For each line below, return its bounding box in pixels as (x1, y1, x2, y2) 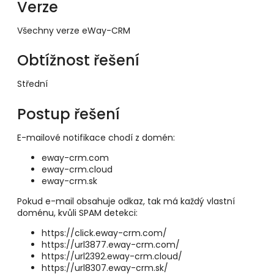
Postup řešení (17, 103, 120, 124)
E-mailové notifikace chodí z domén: (17, 131, 175, 144)
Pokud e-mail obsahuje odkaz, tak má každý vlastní (17, 194, 235, 207)
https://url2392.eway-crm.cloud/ (42, 250, 182, 262)
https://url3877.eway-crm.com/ (42, 238, 180, 251)
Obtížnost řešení (17, 50, 139, 71)
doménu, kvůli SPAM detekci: (17, 206, 138, 219)
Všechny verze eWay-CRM (17, 24, 130, 37)
